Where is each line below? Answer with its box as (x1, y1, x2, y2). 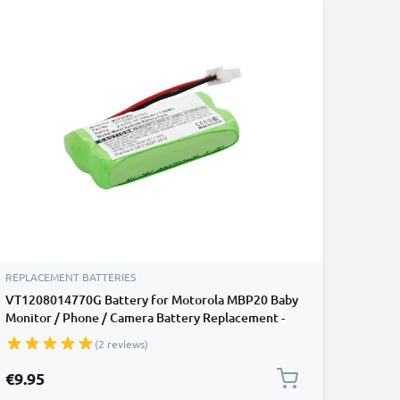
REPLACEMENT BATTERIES (5, 270, 136, 284)
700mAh (5, 327, 54, 344)
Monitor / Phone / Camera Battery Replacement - (5, 309, 285, 326)
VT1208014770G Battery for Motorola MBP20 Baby (5, 291, 298, 308)
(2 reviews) (95, 337, 148, 351)
